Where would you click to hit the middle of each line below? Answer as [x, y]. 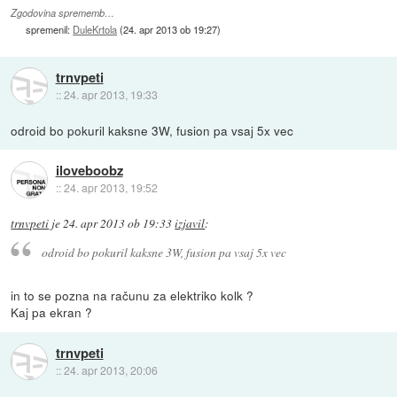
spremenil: [50, 29]
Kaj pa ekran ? [52, 312]
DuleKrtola [95, 29]
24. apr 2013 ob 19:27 [171, 29]
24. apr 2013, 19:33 [110, 95]
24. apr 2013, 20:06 [110, 370]
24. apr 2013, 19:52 [110, 188]
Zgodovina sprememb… [63, 12]
